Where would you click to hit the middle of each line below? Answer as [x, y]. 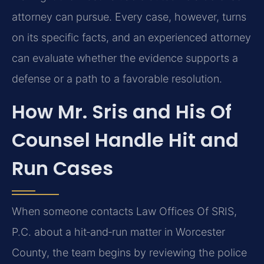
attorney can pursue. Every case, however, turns [129, 17]
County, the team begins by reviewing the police [129, 252]
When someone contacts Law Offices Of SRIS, [124, 211]
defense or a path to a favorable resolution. [117, 79]
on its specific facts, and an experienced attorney [131, 38]
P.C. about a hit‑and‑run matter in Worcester [118, 232]
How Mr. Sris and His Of [122, 111]
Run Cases [62, 168]
